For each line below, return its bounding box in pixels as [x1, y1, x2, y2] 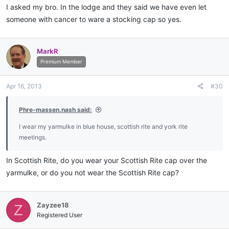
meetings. [19, 133, 47, 142]
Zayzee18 [37, 201, 69, 210]
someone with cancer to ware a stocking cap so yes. [6, 15, 181, 24]
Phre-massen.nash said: [19, 106, 92, 114]
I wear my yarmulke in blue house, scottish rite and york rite [19, 123, 188, 131]
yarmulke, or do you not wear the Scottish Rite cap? [6, 168, 179, 177]
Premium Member [40, 58, 82, 64]
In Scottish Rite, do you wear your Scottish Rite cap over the [6, 156, 207, 165]
